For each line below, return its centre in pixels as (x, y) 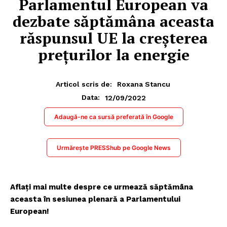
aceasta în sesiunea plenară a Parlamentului (95, 199)
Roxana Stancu (143, 84)
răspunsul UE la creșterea (113, 38)
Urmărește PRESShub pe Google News (113, 148)
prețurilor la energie (113, 54)
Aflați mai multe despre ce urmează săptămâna (102, 187)
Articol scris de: (84, 84)
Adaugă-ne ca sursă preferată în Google (113, 117)
